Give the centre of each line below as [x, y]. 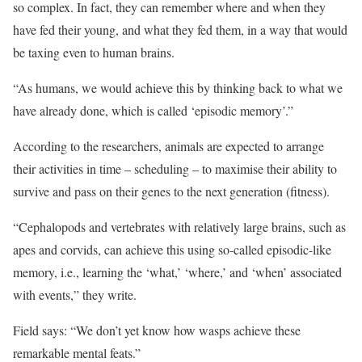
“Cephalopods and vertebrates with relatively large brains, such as [179, 227]
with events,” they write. [75, 295]
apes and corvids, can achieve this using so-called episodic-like [172, 249]
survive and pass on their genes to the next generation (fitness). [171, 191]
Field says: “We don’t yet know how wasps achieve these [157, 330]
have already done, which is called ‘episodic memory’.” [153, 110]
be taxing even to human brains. [94, 52]
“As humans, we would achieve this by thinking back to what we [178, 88]
